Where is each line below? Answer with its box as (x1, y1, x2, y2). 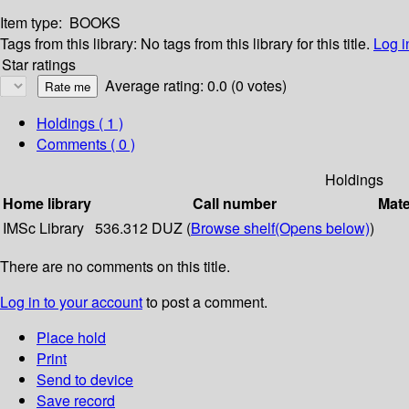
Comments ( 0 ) (37, 133, 135, 155)
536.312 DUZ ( (95, 217, 191, 239)
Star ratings (2, 54, 76, 76)
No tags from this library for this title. (141, 33, 370, 55)
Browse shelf (191, 217, 275, 239)
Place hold (37, 327, 106, 349)
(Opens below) (275, 217, 370, 239)
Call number (193, 193, 277, 215)
